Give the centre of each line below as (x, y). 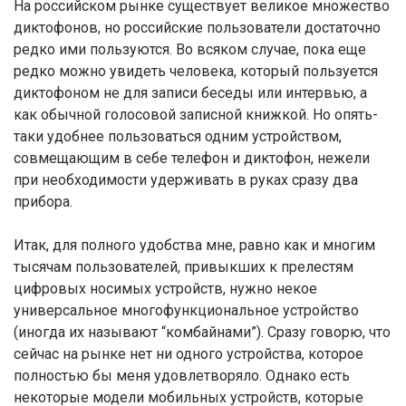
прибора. (43, 202)
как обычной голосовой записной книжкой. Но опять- (196, 115)
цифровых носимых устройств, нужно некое (165, 289)
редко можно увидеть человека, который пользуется (196, 71)
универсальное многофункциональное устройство (186, 310)
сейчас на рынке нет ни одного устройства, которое (188, 354)
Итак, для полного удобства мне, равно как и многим (194, 245)
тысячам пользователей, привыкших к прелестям (184, 267)
